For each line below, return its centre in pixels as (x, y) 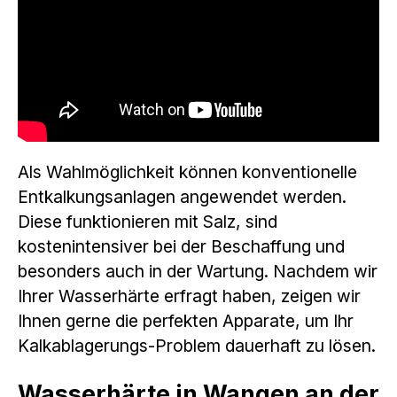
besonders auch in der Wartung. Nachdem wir (198, 271)
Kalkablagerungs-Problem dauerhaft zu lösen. (197, 345)
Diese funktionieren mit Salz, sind (148, 221)
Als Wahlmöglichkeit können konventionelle (187, 171)
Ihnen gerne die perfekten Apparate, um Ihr (186, 320)
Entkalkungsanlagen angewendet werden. (182, 196)
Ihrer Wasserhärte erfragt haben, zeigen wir (189, 296)
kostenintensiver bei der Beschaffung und (181, 246)
